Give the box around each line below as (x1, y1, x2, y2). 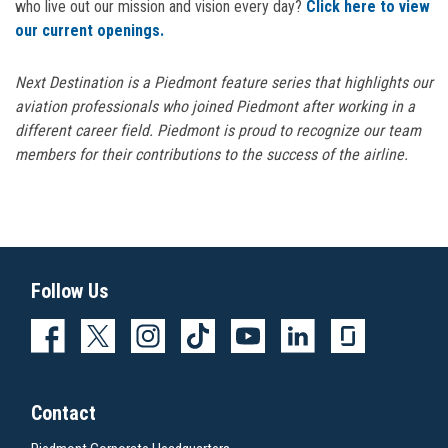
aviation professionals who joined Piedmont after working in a (15, 96, 415, 116)
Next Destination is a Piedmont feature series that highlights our (15, 72, 433, 92)
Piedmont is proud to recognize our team (153, 120, 421, 140)
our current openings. (15, 20, 164, 40)
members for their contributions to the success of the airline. (15, 144, 408, 164)
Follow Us (31, 278, 108, 303)
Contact (31, 400, 96, 425)
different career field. (15, 120, 153, 140)
